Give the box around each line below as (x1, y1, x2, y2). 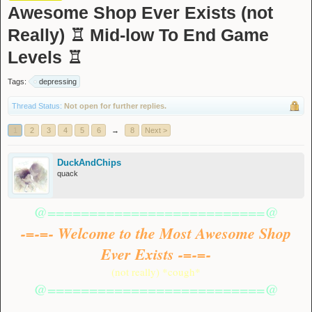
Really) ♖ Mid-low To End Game (8, 25, 269, 45)
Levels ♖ (8, 47, 82, 68)
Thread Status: (12, 102, 62, 111)
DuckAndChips (57, 157, 121, 169)
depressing (39, 77, 77, 86)
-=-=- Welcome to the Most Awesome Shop (21, 222, 291, 244)
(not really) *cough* (111, 265, 201, 279)
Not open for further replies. (64, 102, 166, 111)
